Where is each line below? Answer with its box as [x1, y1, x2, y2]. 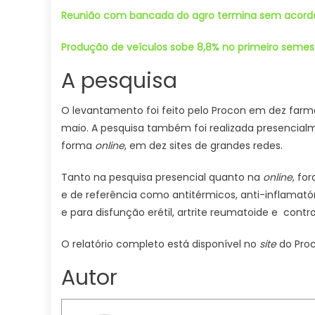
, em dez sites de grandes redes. [124, 139, 283, 153]
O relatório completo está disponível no [61, 237, 259, 251]
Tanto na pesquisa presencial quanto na [61, 170, 263, 184]
